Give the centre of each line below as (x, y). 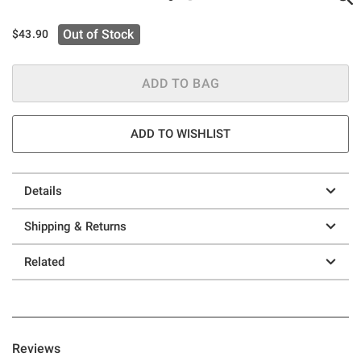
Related (44, 261)
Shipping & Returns (75, 226)
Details (43, 191)
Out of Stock (99, 34)
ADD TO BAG (180, 83)
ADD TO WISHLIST (180, 133)
